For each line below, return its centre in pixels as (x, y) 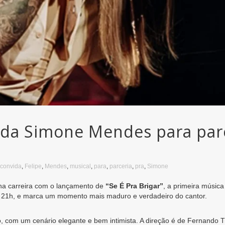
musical (80, 166)
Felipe (33, 166)
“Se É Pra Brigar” (134, 186)
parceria (121, 166)
